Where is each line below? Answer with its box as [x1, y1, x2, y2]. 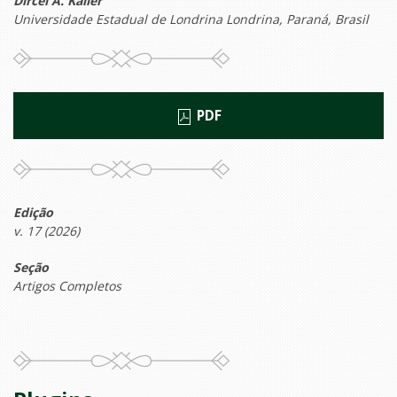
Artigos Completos [13, 277, 121, 295]
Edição [13, 204, 53, 222]
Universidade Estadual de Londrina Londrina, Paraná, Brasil [13, 11, 369, 28]
